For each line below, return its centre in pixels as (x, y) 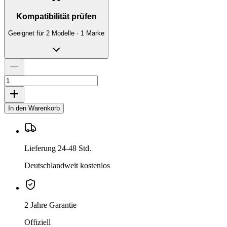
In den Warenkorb (34, 108)
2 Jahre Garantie (50, 205)
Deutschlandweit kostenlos (67, 166)
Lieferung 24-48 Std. (58, 148)
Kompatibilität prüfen (56, 17)
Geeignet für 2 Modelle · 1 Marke (56, 33)
